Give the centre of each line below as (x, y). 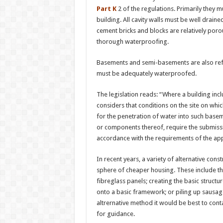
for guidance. (115, 214)
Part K (107, 8)
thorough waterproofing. (132, 41)
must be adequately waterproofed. (146, 73)
